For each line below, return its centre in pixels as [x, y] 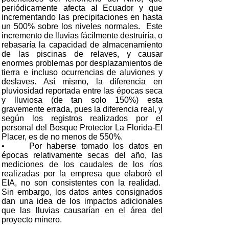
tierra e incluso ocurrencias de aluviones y [82, 72]
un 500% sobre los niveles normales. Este [82, 26]
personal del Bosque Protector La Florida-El [82, 128]
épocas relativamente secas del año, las [82, 155]
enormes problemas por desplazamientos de [82, 63]
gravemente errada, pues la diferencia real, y [82, 109]
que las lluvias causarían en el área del [82, 210]
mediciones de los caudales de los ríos [82, 164]
